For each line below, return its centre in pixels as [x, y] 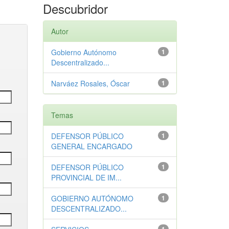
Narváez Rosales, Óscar [90, 83]
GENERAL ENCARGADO [91, 146]
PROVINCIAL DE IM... [86, 177]
